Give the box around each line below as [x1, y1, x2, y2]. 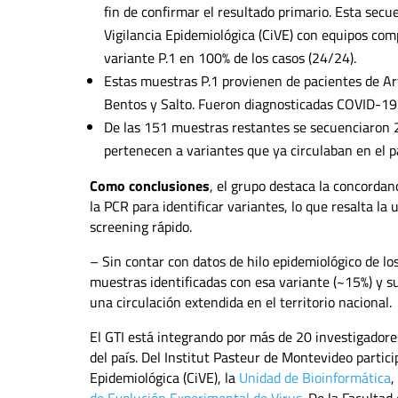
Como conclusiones [89, 174, 210, 196]
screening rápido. [89, 215, 192, 237]
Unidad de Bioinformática [238, 366, 391, 388]
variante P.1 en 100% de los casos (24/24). [103, 46, 356, 68]
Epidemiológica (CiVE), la [89, 366, 239, 388]
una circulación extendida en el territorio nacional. [89, 291, 392, 313]
